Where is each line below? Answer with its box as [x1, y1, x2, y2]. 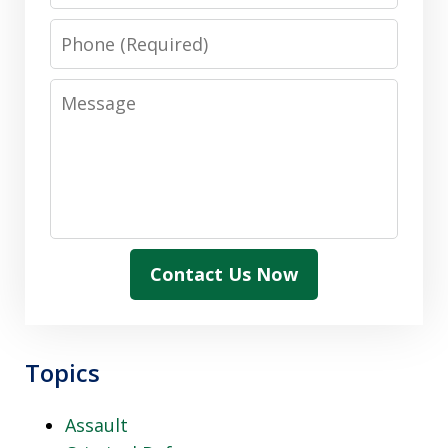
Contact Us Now [150, 261, 298, 286]
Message [49, 79, 129, 104]
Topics [25, 355, 100, 389]
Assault [65, 412, 128, 437]
